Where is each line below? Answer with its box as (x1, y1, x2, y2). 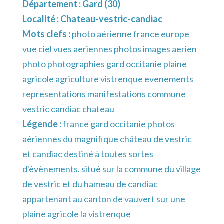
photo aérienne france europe (72, 28, 189, 40)
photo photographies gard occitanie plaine (22, 58, 187, 70)
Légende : (22, 118, 63, 130)
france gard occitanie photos (63, 118, 175, 130)
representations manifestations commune (22, 88, 186, 100)
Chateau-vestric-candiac (60, 13, 162, 25)
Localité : (22, 13, 60, 25)
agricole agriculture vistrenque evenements (22, 73, 193, 85)
